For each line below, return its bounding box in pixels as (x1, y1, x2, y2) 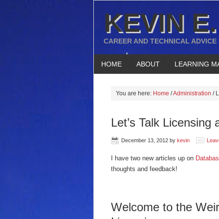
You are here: (116, 90, 153, 97)
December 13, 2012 (121, 137, 168, 143)
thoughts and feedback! (111, 165, 177, 173)
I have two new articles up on (111, 154, 196, 162)
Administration (173, 90, 211, 97)
